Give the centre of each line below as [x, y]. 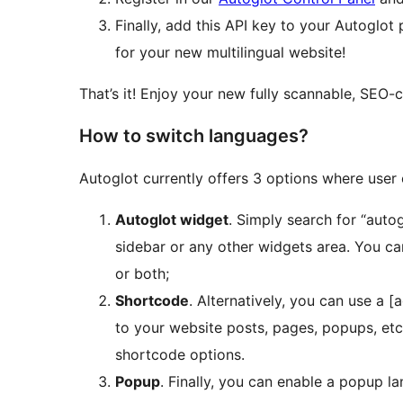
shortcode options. [180, 355]
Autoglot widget [172, 220]
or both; [142, 274]
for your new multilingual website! [230, 53]
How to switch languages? [194, 136]
